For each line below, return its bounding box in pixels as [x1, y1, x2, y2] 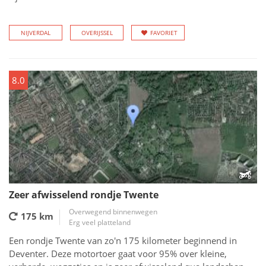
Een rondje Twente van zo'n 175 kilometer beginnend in [9, 235, 237, 246]
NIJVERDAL [21, 28, 50, 37]
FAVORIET [150, 28, 178, 37]
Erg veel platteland [69, 217, 131, 227]
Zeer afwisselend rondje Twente [9, 188, 159, 201]
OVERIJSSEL [81, 28, 113, 37]
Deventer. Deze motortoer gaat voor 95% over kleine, [9, 248, 227, 259]
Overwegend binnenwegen [69, 207, 157, 217]
